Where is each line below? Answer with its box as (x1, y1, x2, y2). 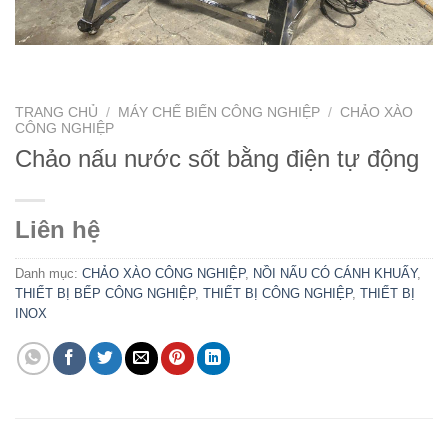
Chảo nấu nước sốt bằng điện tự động (15, 145, 419, 173)
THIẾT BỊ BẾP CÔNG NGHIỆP (15, 286, 195, 302)
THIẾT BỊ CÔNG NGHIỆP (203, 286, 352, 302)
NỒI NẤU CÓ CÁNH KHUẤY (253, 266, 417, 282)
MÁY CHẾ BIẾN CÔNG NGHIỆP (118, 104, 321, 120)
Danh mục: (15, 266, 82, 282)
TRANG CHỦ (15, 104, 98, 120)
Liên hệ (15, 216, 100, 244)
